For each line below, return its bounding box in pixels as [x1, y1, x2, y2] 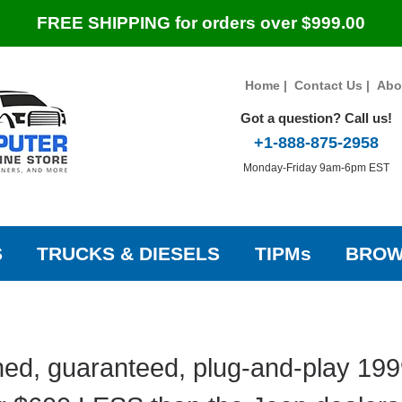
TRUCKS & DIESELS [37, 243, 221, 265]
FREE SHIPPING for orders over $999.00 [37, 13, 365, 32]
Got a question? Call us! [240, 110, 392, 126]
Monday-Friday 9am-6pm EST [242, 161, 389, 174]
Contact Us [293, 78, 363, 92]
